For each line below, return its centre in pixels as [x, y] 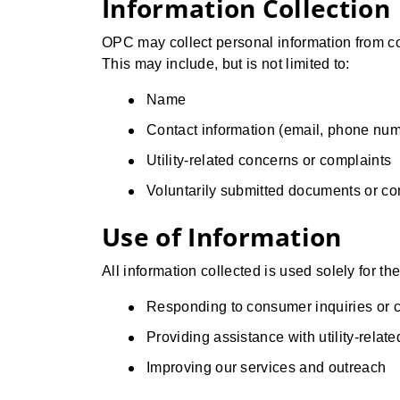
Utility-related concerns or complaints [269, 160]
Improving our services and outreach [267, 367]
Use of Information [222, 237]
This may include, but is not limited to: [226, 64]
